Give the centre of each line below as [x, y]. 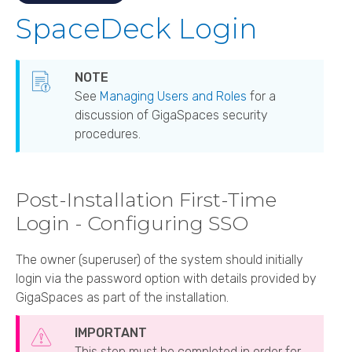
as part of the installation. [156, 298]
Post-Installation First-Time [146, 199]
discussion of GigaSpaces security [171, 115]
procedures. [108, 134]
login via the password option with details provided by [166, 279]
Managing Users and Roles [173, 96]
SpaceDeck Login [137, 29]
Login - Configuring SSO [132, 223]
